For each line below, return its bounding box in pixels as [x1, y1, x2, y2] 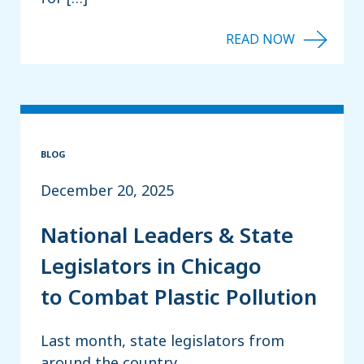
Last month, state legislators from [41, 330, 284, 350]
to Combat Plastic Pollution [41, 282, 317, 312]
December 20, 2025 [41, 180, 174, 201]
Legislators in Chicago [41, 251, 262, 281]
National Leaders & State [41, 220, 293, 250]
